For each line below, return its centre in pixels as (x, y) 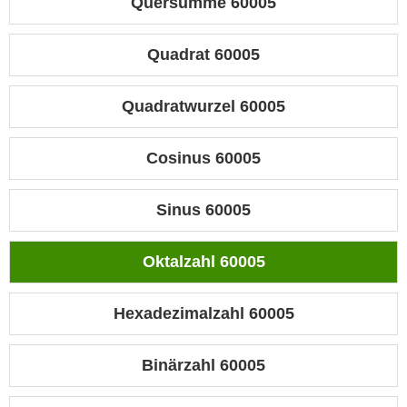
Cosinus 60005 (203, 159)
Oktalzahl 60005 (203, 262)
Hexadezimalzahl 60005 (203, 314)
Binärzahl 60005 (203, 366)
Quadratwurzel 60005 (203, 107)
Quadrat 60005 (203, 55)
